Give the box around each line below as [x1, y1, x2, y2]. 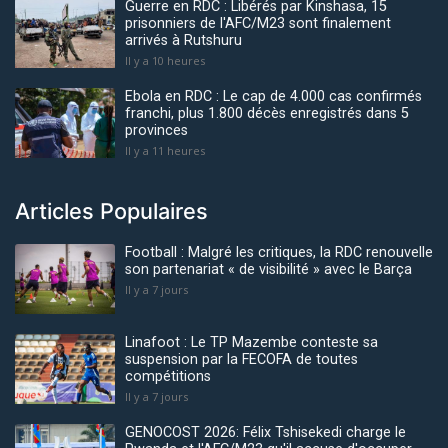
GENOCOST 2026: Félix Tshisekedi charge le [125, 424, 406, 442]
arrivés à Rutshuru [125, 32, 242, 50]
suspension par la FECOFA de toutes [125, 351, 358, 369]
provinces [125, 122, 188, 140]
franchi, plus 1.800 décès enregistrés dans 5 [125, 105, 409, 123]
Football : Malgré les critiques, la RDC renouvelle [125, 244, 433, 262]
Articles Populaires [15, 198, 208, 225]
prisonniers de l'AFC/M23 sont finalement [125, 15, 391, 33]
